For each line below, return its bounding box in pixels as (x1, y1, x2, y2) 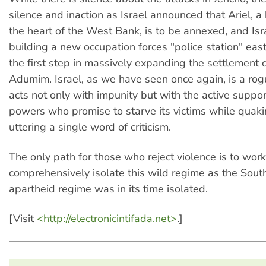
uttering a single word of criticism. (9, 119, 171, 134)
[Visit (9, 211, 37, 226)
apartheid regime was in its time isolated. (9, 181, 208, 196)
